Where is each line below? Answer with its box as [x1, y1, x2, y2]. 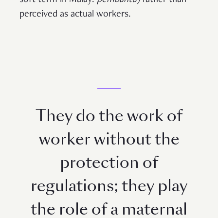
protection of [60, 151, 158, 173]
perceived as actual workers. [19, 9, 136, 19]
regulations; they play [31, 175, 187, 197]
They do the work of [36, 105, 182, 127]
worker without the [38, 128, 180, 150]
